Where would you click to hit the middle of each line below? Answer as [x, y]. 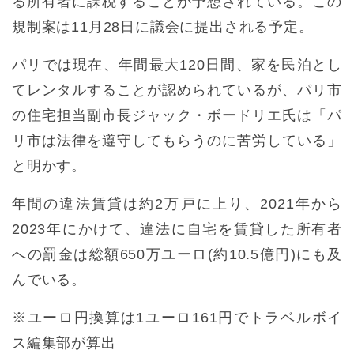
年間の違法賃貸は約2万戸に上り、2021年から [177, 204]
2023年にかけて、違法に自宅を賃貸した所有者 [177, 230]
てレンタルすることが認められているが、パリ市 [177, 90]
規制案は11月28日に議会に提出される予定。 [163, 27]
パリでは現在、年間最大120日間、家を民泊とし [177, 65]
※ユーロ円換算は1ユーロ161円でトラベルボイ [177, 318]
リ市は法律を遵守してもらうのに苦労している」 [177, 141]
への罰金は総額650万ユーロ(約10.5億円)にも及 [177, 255]
